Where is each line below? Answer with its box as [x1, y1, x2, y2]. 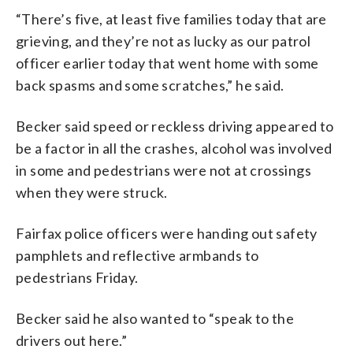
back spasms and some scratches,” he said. [16, 76, 284, 94]
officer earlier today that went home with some [16, 54, 319, 72]
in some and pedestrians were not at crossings [16, 161, 311, 179]
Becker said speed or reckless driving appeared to [16, 117, 334, 135]
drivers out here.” [16, 331, 128, 349]
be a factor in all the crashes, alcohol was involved [16, 139, 333, 157]
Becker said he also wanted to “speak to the [16, 309, 295, 327]
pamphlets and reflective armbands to [16, 246, 259, 264]
